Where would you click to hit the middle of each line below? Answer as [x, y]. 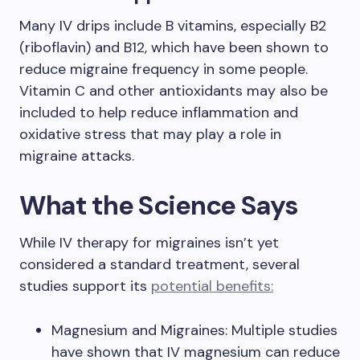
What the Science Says [159, 205]
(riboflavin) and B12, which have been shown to [174, 47]
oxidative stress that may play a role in [150, 134]
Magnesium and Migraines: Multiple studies [194, 330]
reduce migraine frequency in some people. [164, 69]
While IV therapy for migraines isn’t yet [149, 243]
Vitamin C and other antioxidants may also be [174, 91]
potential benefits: [212, 286]
